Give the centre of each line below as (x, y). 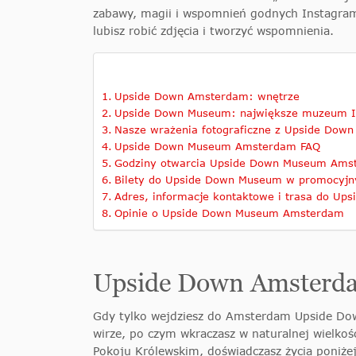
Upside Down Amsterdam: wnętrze (207, 97)
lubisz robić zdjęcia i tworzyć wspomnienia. (213, 31)
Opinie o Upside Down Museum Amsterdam (229, 213)
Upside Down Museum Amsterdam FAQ (217, 147)
